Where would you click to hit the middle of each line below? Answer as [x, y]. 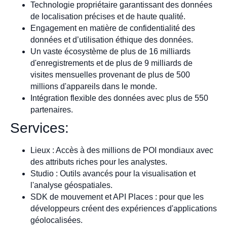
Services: [40, 128]
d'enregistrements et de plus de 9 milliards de [111, 63]
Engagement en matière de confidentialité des [113, 28]
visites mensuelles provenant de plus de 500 [110, 74]
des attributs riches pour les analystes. [99, 162]
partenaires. [52, 109]
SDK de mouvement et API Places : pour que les [117, 197]
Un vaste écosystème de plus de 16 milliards [110, 51]
